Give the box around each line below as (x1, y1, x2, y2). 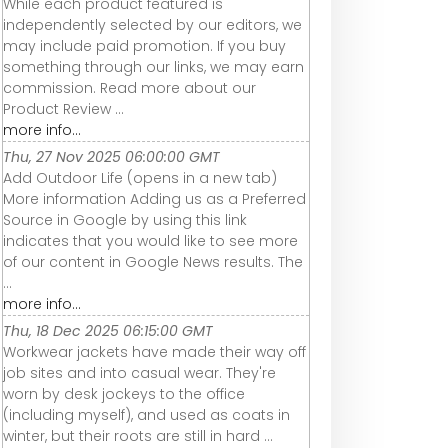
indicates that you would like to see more (3, 231, 298, 252)
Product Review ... (3, 99, 124, 120)
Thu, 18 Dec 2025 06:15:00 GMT (3, 321, 213, 342)
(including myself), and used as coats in (3, 405, 290, 426)
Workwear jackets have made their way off (3, 342, 306, 363)
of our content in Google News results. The (3, 252, 303, 273)
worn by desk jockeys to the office (3, 384, 245, 405)
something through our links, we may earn (3, 57, 304, 78)
